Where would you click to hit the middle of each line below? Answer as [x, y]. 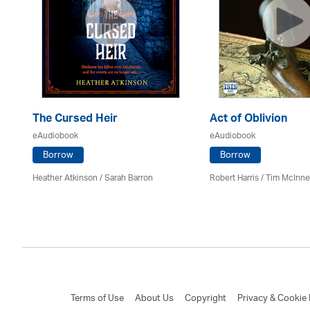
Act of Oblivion [248, 119]
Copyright [206, 298]
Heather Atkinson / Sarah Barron [93, 178]
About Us [154, 298]
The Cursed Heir [75, 119]
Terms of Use [97, 298]
